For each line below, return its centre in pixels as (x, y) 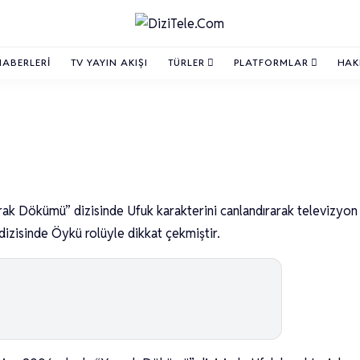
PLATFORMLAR (271, 62)
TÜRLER (186, 62)
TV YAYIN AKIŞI (109, 62)
